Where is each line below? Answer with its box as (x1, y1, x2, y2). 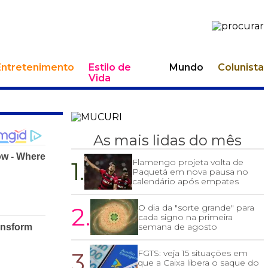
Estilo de (89, 62, 131, 74)
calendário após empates (132, 176, 239, 187)
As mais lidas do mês (93, 132, 242, 150)
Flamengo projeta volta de (132, 157, 244, 168)
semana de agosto (138, 221, 218, 233)
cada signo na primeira (138, 212, 233, 223)
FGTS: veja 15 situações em (138, 248, 248, 259)
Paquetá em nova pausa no (132, 166, 249, 178)
